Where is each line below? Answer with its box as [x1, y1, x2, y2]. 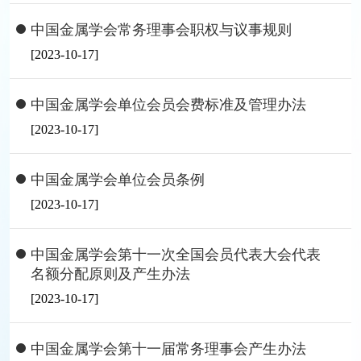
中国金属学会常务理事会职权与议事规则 [31, 22, 292, 38]
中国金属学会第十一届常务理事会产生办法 [31, 341, 306, 357]
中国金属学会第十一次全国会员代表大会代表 [31, 247, 321, 263]
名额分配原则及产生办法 [31, 266, 190, 282]
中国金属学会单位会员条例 [31, 172, 205, 188]
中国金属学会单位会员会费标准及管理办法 [31, 97, 306, 113]
